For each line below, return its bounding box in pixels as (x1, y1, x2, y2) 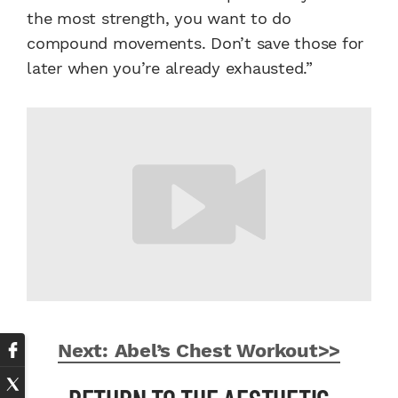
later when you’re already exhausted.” (27, 59, 313, 78)
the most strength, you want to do (27, 9, 291, 28)
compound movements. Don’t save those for (27, 34, 363, 53)
